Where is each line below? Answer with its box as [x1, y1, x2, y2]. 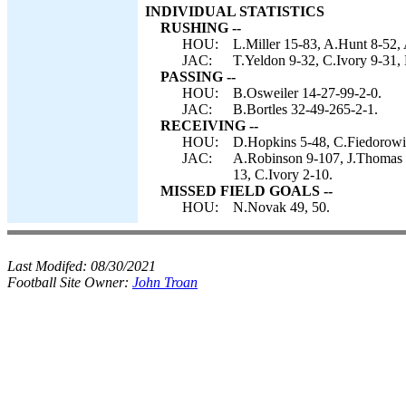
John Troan [132, 275, 198, 290]
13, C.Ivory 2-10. [233, 167, 333, 182]
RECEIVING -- [160, 118, 258, 133]
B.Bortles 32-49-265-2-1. [233, 101, 378, 117]
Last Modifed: [7, 258, 91, 274]
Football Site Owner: [7, 275, 132, 290]
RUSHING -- [160, 20, 241, 35]
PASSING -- [160, 69, 236, 84]
